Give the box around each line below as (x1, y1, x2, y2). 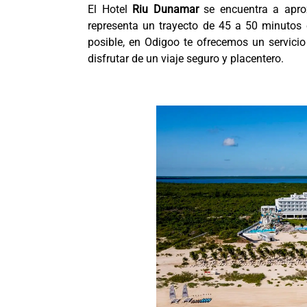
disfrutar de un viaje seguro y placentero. (88, 52, 284, 65)
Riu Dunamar (132, 3, 199, 16)
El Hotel (88, 3, 132, 16)
